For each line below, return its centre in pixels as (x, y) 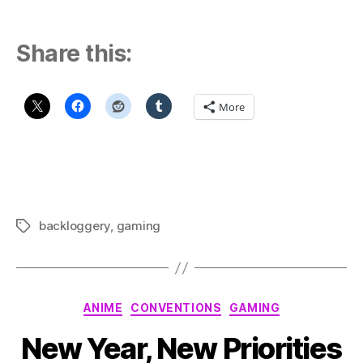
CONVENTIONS (176, 308)
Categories (217, 305)
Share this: (74, 53)
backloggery (75, 226)
